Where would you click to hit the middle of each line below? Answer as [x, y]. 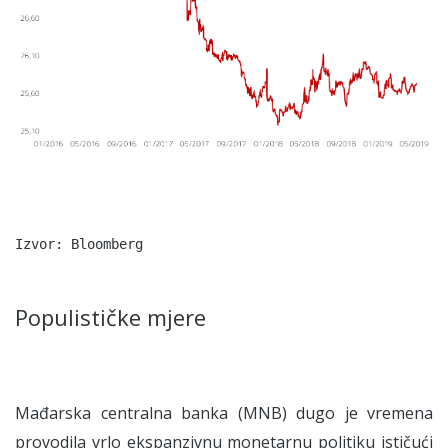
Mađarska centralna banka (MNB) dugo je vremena [224, 412]
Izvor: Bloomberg [79, 243]
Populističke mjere [110, 316]
